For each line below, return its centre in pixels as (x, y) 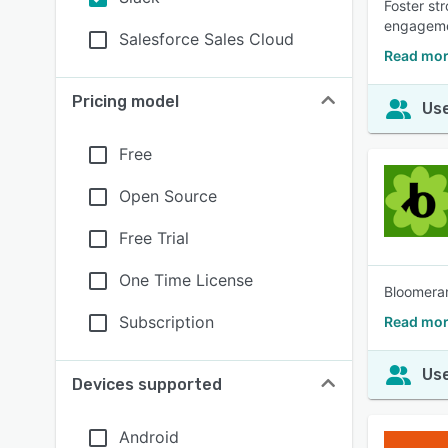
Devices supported (147, 384)
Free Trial (154, 238)
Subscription (166, 322)
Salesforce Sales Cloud (206, 39)
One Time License (186, 280)
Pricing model (125, 101)
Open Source (168, 196)
